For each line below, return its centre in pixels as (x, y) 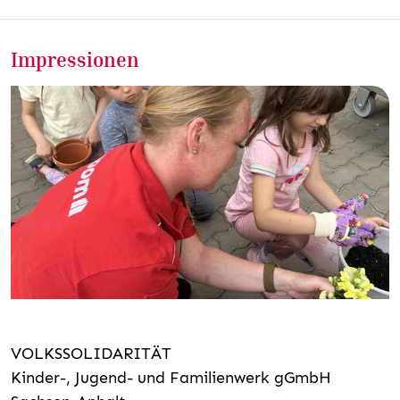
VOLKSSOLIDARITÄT (91, 353)
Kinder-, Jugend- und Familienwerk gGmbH (171, 377)
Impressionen (75, 59)
